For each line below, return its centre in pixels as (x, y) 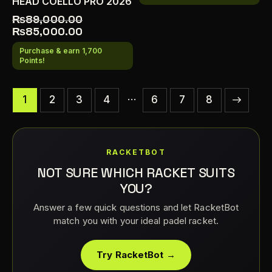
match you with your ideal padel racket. (136, 220)
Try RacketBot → (136, 254)
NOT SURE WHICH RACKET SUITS (136, 172)
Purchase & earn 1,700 (61, 50)
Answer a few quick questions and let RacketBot (136, 207)
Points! (32, 60)
